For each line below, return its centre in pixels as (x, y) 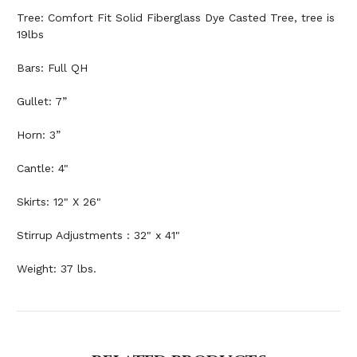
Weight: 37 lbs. (57, 269)
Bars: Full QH (52, 68)
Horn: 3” (39, 135)
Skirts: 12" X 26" (59, 202)
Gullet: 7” (42, 102)
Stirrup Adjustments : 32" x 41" (98, 235)
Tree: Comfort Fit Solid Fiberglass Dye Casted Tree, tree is (176, 18)
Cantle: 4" (43, 169)
